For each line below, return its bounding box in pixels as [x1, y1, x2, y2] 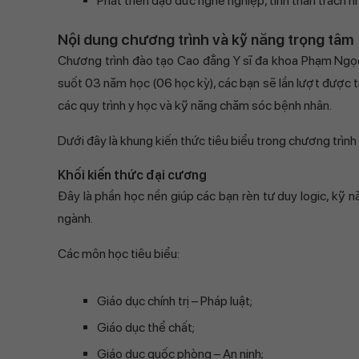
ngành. [58, 211, 93, 226]
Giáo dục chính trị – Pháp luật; [97, 293, 252, 309]
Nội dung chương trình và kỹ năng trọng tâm [58, 30, 354, 49]
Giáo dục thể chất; [97, 320, 195, 335]
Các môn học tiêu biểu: [58, 246, 179, 261]
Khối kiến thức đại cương [58, 167, 207, 183]
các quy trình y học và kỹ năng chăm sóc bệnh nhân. [58, 98, 332, 113]
